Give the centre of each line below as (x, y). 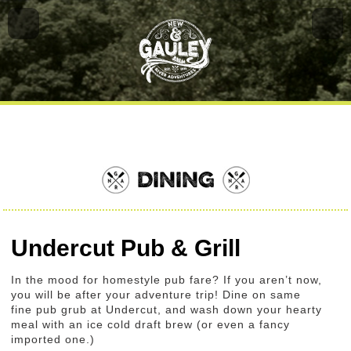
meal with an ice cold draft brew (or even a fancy (151, 325)
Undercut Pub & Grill (126, 248)
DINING (175, 179)
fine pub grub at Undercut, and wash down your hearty (167, 310)
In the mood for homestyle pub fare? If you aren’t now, (167, 280)
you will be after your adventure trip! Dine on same (156, 295)
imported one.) (53, 340)
